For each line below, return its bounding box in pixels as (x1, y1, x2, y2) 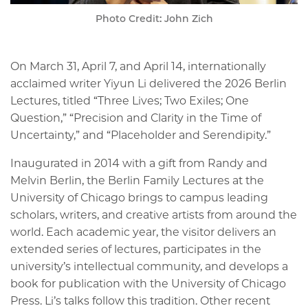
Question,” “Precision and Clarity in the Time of (10, 111, 261, 124)
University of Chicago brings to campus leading (10, 190, 268, 204)
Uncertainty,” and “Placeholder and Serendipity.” (10, 128, 271, 142)
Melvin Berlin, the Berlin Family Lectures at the (10, 173, 264, 187)
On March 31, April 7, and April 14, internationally (10, 59, 266, 73)
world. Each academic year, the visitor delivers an (10, 225, 276, 239)
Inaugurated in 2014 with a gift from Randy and (10, 156, 267, 170)
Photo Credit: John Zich (95, 12, 213, 25)
